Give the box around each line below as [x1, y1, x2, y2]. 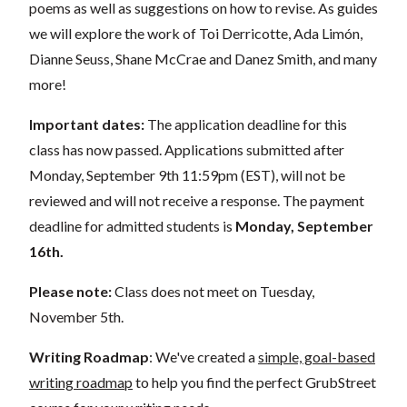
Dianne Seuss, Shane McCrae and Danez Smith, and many [29, 50, 377, 67]
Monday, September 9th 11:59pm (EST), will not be [29, 166, 345, 184]
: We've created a [149, 348, 258, 365]
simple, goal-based [258, 348, 375, 365]
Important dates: [29, 115, 144, 133]
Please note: [29, 283, 114, 300]
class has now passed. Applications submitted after [29, 141, 344, 158]
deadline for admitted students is [29, 217, 235, 234]
